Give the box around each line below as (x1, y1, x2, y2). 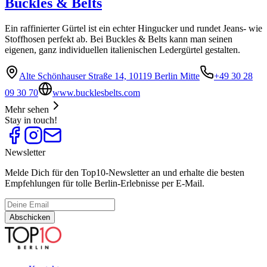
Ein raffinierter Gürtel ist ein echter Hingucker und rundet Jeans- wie (5, 23, 262, 34)
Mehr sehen (5, 104, 49, 115)
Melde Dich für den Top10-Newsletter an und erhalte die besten (5, 167, 244, 178)
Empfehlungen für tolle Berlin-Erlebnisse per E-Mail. (5, 178, 204, 189)
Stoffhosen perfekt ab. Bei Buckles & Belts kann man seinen (5, 34, 232, 45)
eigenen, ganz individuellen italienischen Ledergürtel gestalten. (5, 45, 240, 55)
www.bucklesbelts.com (52, 88, 140, 98)
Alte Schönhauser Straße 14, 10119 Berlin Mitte (19, 71, 200, 82)
